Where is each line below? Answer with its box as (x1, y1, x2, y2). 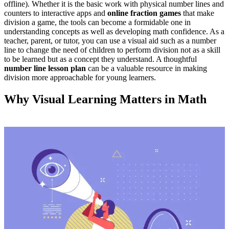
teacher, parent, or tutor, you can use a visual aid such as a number (4, 36, 216, 45)
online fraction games (107, 9, 181, 18)
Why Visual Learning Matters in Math (4, 93, 207, 106)
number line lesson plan (4, 64, 86, 73)
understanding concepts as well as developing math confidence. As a (4, 27, 224, 36)
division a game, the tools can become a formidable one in (4, 18, 191, 27)
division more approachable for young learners (4, 73, 154, 82)
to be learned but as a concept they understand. (4, 55, 156, 64)
